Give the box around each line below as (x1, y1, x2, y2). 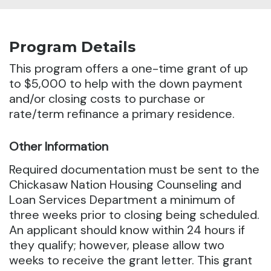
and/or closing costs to (9, 91, 139, 107)
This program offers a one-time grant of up (9, 60, 248, 77)
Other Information (9, 139, 108, 155)
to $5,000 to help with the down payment (9, 76, 243, 92)
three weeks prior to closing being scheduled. (9, 207, 260, 223)
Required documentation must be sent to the (9, 162, 260, 178)
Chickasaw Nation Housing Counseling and (9, 177, 241, 193)
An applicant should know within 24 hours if (9, 222, 245, 238)
